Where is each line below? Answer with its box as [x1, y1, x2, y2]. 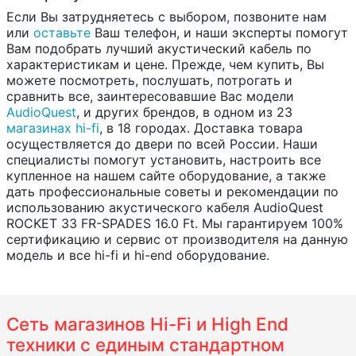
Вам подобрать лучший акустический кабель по [6, 41, 311, 57]
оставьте [33, 25, 91, 41]
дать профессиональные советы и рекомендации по [6, 184, 339, 200]
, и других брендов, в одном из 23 [76, 104, 292, 121]
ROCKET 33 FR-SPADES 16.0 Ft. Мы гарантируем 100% [6, 215, 343, 232]
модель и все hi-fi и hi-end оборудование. [6, 247, 269, 264]
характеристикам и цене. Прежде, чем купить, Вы [6, 56, 324, 73]
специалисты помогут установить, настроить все [6, 152, 321, 168]
